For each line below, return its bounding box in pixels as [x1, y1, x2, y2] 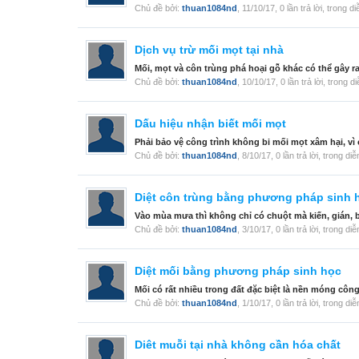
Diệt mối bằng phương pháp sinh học [135, 264, 341, 278]
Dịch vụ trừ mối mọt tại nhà [135, 43, 284, 57]
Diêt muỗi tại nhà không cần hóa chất [135, 338, 341, 352]
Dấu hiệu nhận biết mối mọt [135, 117, 286, 131]
